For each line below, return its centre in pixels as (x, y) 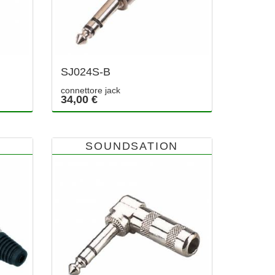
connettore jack (90, 90)
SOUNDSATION (132, 146)
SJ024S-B (85, 72)
